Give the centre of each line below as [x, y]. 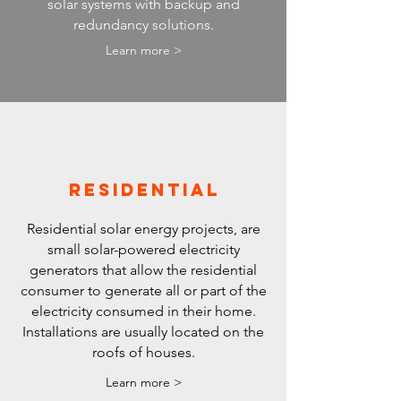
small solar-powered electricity [143, 249]
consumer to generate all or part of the [143, 290]
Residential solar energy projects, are [143, 229]
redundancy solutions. [143, 25]
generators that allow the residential [143, 270]
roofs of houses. [143, 352]
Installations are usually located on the [143, 332]
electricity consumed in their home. [143, 311]
